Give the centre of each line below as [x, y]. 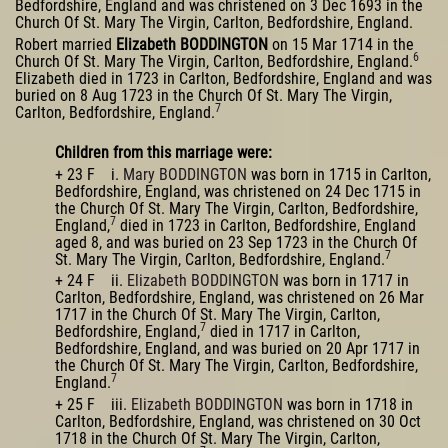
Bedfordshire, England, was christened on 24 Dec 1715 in [238, 191]
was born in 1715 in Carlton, [339, 174]
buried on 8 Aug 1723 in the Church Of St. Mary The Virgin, [203, 96]
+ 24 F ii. [91, 281]
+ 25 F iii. [93, 405]
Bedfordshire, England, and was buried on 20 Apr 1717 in [237, 349]
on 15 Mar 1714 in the [341, 45]
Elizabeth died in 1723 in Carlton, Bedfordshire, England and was [223, 79]
